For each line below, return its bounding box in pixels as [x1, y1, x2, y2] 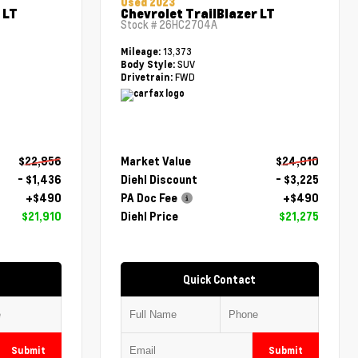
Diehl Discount [121, 172, 198, 186]
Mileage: [121, 45, 164, 58]
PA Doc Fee [121, 190, 178, 205]
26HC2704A [159, 17, 218, 32]
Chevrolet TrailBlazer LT [121, 4, 276, 22]
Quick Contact [183, 272, 257, 286]
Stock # [121, 17, 160, 32]
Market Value [121, 153, 192, 168]
